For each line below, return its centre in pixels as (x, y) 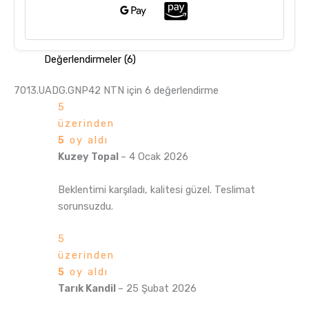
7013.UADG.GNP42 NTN (69, 91)
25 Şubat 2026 (161, 289)
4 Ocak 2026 (158, 157)
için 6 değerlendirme (171, 91)
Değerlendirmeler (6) (90, 59)
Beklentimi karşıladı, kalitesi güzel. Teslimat (156, 189)
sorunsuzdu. (85, 206)
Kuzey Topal (89, 157)
